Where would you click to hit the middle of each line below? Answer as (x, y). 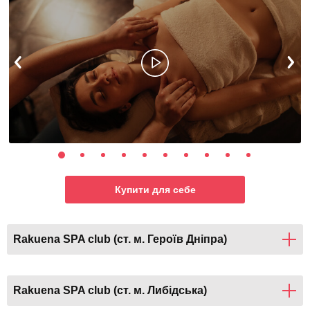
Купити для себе (155, 190)
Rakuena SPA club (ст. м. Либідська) (110, 291)
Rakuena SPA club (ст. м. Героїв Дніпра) (120, 239)
